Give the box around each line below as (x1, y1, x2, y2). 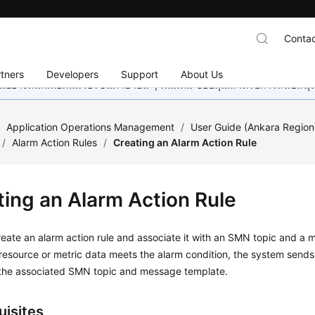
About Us (181, 67, 224, 80)
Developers (46, 67, 99, 80)
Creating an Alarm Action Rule (113, 136, 257, 148)
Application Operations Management (6, 121, 175, 133)
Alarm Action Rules (12, 136, 98, 148)
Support (121, 67, 159, 80)
